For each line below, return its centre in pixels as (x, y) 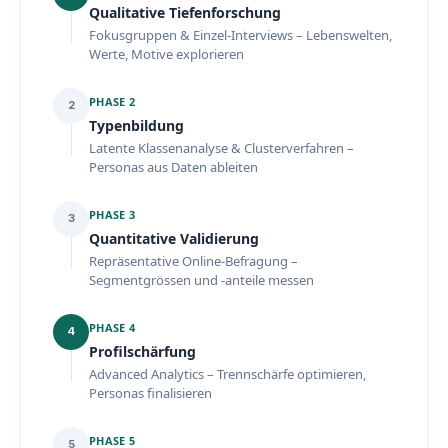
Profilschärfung (142, 351)
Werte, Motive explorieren (166, 53)
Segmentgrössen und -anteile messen (201, 279)
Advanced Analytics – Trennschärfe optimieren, (227, 373)
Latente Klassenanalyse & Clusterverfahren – (221, 147)
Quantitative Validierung (174, 238)
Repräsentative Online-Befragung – (193, 260)
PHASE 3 (112, 214)
